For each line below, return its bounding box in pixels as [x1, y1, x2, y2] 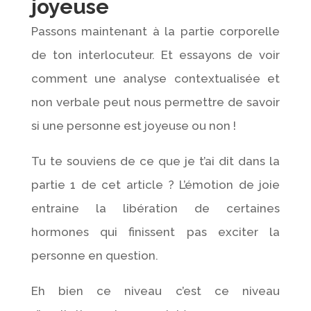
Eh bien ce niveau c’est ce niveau [31, 283, 280, 298]
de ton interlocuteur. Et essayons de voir [31, 47, 280, 62]
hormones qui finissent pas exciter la [31, 224, 280, 239]
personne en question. [31, 248, 158, 262]
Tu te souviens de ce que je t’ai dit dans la [31, 153, 280, 168]
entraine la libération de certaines [31, 201, 280, 215]
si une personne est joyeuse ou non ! [31, 118, 236, 133]
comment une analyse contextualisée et [31, 71, 280, 85]
